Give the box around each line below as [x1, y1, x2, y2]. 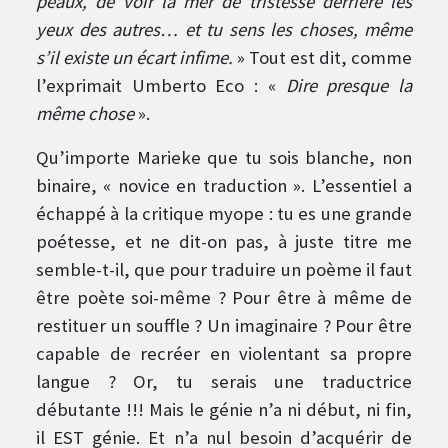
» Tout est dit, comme [233, 46, 412, 70]
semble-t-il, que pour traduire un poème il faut [36, 258, 412, 282]
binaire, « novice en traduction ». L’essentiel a [36, 174, 412, 198]
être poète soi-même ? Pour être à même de [36, 286, 412, 310]
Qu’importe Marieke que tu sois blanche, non [36, 146, 412, 170]
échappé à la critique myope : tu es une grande [36, 202, 412, 226]
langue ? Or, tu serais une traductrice [36, 370, 412, 394]
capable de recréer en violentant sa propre [36, 342, 412, 366]
